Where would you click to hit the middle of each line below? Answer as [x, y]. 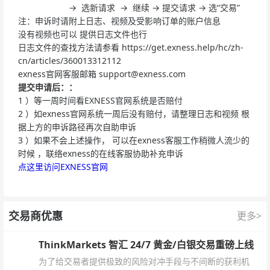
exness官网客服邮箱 [58, 74]
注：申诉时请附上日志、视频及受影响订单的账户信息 [121, 20]
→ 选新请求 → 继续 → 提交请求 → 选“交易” [129, 7]
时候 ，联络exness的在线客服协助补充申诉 [101, 153]
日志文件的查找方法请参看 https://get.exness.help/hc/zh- [131, 47]
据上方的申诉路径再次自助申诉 [77, 127]
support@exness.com [142, 74]
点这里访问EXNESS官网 [63, 166]
